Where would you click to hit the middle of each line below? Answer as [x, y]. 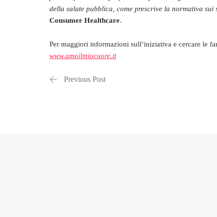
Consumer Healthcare [85, 20]
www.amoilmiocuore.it [83, 56]
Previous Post [85, 79]
